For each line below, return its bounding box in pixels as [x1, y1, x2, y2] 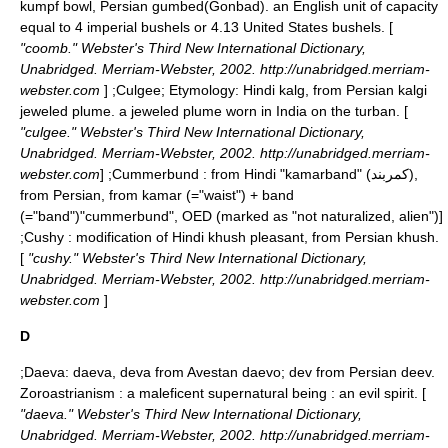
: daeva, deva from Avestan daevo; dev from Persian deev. [65, 364, 435, 380]
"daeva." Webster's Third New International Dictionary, [20, 406, 362, 422]
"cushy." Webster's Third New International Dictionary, [24, 250, 367, 266]
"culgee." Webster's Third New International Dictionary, [20, 124, 365, 140]
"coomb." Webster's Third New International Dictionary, [20, 40, 366, 56]
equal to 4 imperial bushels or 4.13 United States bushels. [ [20, 19, 393, 35]
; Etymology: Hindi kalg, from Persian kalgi [161, 82, 427, 98]
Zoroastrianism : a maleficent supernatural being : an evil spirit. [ [20, 385, 426, 401]
